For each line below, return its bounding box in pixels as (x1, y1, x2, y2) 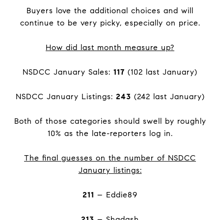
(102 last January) (125, 67, 197, 77)
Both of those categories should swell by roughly (14, 116, 206, 126)
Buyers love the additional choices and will (27, 6, 193, 15)
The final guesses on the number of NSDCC (24, 153, 196, 163)
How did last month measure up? (46, 43, 174, 52)
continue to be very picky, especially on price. (20, 18, 200, 27)
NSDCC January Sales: (23, 67, 113, 77)
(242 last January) (131, 92, 205, 101)
